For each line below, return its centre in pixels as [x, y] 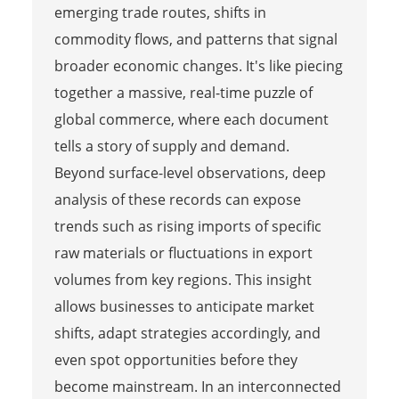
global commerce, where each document [191, 119]
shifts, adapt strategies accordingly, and [187, 333]
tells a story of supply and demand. [171, 146]
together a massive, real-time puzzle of [183, 92]
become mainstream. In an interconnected [197, 386]
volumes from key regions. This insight [183, 279]
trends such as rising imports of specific [187, 226]
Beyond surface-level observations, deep [190, 172]
